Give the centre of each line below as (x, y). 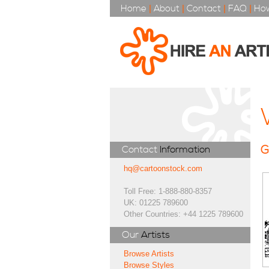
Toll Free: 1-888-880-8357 (168, 191)
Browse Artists (149, 254)
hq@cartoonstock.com (163, 168)
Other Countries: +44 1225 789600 (184, 214)
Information (185, 150)
